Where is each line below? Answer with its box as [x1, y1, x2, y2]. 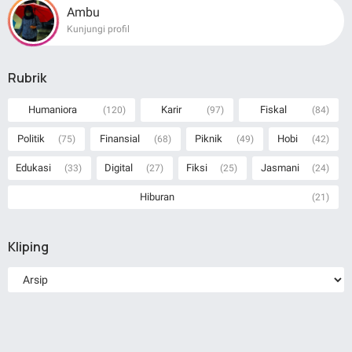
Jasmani [260, 161, 299, 174]
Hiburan [140, 190, 175, 203]
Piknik [195, 132, 223, 145]
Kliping [8, 237, 49, 255]
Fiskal [259, 103, 287, 115]
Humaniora [28, 103, 78, 115]
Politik [16, 132, 45, 145]
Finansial [99, 132, 140, 145]
